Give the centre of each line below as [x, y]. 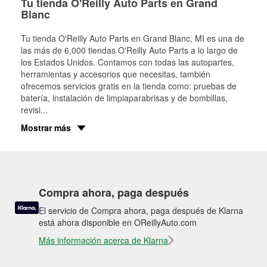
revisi [31, 109]
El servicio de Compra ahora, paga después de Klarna [141, 210]
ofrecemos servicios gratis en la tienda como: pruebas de [129, 86]
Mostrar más [46, 127]
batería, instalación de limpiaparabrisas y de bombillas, [124, 97]
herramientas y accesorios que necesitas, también [116, 74]
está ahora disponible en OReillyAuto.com [118, 222]
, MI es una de [217, 38]
